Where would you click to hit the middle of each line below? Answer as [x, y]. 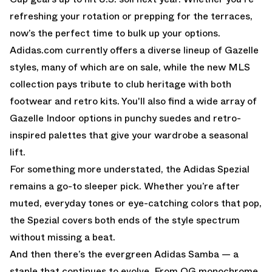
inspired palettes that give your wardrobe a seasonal [129, 135]
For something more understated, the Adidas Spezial [130, 169]
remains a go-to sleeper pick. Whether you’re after [125, 186]
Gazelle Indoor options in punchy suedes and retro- [125, 118]
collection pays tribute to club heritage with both [121, 84]
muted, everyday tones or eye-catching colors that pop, [136, 203]
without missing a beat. [63, 237]
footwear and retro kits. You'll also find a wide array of [133, 101]
